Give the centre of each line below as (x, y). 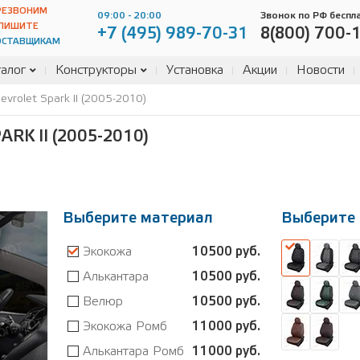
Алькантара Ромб (133, 352)
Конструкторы (96, 70)
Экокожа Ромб (125, 327)
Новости (321, 70)
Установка (195, 70)
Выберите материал (138, 219)
